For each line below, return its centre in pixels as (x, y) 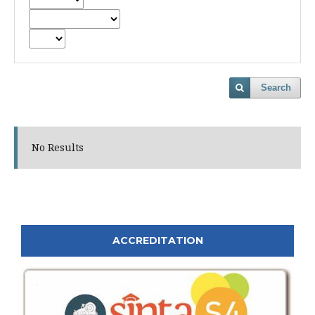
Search (276, 88)
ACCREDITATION (157, 240)
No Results (58, 147)
